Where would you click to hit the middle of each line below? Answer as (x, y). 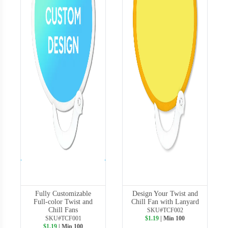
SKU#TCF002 (165, 210)
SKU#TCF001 (63, 218)
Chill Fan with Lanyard (165, 202)
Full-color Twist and (63, 202)
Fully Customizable (63, 193)
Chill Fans (63, 210)
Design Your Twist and (165, 193)
